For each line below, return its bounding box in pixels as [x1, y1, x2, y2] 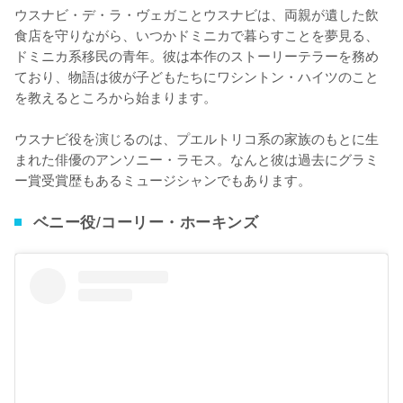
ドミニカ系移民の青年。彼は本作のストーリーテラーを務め [14, 45, 379, 66]
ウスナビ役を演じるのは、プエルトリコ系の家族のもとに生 [14, 128, 379, 148]
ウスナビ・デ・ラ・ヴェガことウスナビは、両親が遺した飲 [14, 4, 379, 24]
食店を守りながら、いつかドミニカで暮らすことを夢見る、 [14, 24, 379, 45]
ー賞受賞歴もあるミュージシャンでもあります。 [14, 169, 311, 190]
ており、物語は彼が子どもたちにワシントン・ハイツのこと [14, 66, 379, 86]
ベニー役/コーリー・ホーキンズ [32, 210, 259, 233]
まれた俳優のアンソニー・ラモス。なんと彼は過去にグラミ [14, 148, 379, 169]
